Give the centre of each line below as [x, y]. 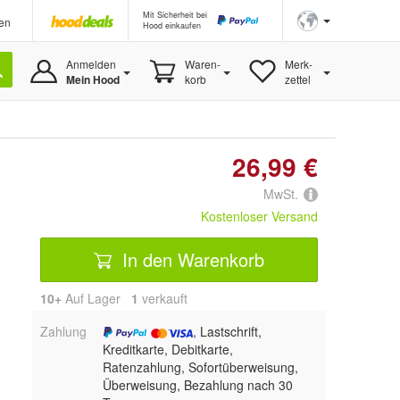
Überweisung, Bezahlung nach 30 [197, 385]
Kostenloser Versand [259, 217]
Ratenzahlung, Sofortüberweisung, [200, 367]
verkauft [163, 299]
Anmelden [91, 64]
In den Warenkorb [191, 259]
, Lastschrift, [227, 332]
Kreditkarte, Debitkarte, [167, 350]
